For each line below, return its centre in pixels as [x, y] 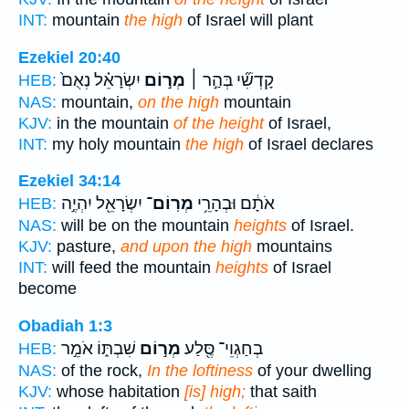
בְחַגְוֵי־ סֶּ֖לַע [222, 348]
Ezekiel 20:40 [69, 57]
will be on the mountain [145, 226]
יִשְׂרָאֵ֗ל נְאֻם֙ [101, 80]
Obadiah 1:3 [65, 325]
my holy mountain [116, 144]
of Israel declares [309, 144]
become [47, 289]
